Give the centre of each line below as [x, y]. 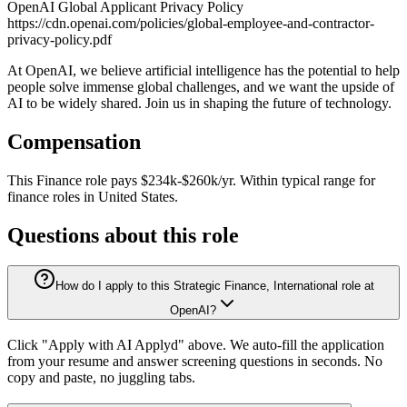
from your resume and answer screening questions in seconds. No [195, 362]
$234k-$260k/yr [187, 180]
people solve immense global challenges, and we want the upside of [201, 86]
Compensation [74, 141]
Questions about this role [123, 235]
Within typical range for [308, 180]
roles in [74, 196]
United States [136, 196]
